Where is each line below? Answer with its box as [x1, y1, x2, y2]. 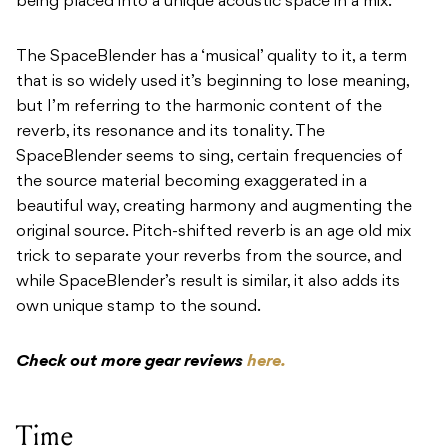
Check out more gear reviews [16, 354, 247, 371]
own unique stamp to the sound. [16, 299, 261, 316]
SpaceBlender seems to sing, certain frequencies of [16, 149, 403, 166]
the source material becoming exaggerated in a [16, 174, 367, 191]
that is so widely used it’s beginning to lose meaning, [16, 74, 409, 91]
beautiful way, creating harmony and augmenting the [16, 199, 412, 216]
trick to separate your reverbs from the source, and [16, 249, 402, 266]
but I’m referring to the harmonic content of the [16, 99, 382, 116]
